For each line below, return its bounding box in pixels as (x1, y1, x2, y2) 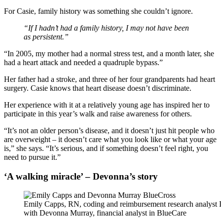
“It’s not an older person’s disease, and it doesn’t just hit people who (4, 126, 215, 135)
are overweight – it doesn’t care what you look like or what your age (4, 135, 217, 144)
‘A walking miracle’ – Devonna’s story (4, 171, 158, 182)
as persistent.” (24, 33, 69, 41)
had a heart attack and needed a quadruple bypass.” (4, 58, 163, 67)
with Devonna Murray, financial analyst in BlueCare (24, 209, 186, 218)
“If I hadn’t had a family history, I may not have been (24, 24, 189, 32)
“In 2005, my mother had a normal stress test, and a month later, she (4, 49, 214, 58)
